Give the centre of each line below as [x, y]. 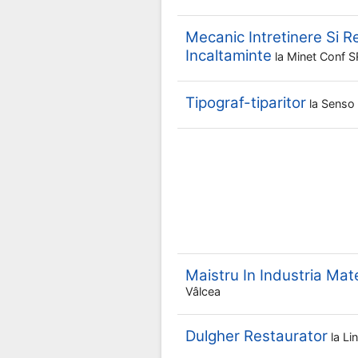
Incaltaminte [229, 56]
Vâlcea [203, 291]
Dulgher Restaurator [257, 336]
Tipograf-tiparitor [246, 103]
